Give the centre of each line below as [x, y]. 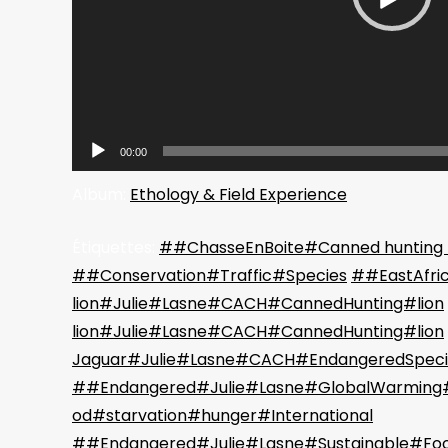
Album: [99, 194]
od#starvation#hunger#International [222, 415]
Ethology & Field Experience [238, 194]
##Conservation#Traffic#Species [209, 275]
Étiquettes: [113, 247]
